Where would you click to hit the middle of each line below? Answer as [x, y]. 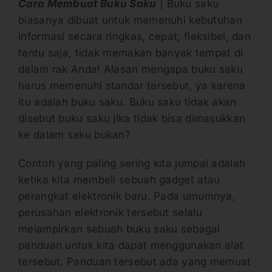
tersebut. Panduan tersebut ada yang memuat [135, 261]
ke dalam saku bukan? [75, 134]
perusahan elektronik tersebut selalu [110, 212]
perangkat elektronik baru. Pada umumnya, [127, 196]
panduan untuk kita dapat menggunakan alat [131, 245]
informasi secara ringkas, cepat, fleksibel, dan [135, 36]
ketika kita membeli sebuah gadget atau [119, 179]
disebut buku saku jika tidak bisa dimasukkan [132, 118]
